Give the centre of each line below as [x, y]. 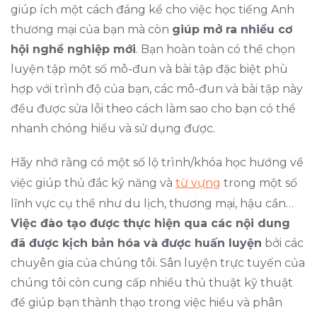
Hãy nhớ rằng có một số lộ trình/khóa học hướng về [157, 162]
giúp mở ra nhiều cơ [232, 29]
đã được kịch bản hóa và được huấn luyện [136, 243]
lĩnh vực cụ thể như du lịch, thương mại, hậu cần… [152, 203]
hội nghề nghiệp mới [73, 49]
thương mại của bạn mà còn [91, 29]
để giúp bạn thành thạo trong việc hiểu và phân [146, 302]
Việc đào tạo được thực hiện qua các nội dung [150, 223]
